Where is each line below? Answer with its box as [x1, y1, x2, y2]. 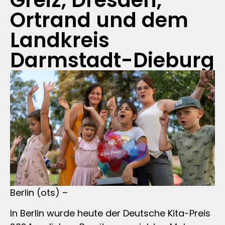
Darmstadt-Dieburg [10, 46, 214, 74]
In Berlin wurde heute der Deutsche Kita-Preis [10, 207, 210, 220]
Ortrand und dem [10, 6, 188, 34]
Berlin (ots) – [10, 186, 68, 199]
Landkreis [10, 26, 109, 54]
